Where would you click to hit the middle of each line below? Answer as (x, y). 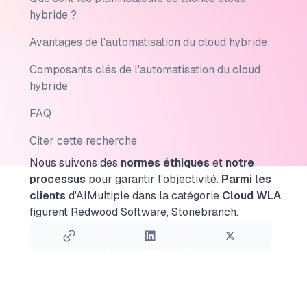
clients (47, 196)
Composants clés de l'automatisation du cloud (145, 70)
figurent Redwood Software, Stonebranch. (134, 212)
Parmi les (246, 179)
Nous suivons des (75, 163)
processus (57, 179)
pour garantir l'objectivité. (152, 179)
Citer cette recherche (83, 141)
